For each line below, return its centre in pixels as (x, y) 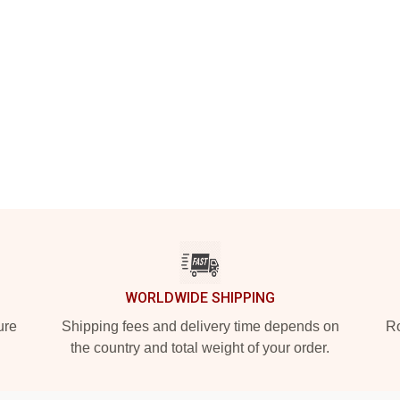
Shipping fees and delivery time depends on (200, 326)
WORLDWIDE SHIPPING (200, 298)
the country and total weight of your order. (200, 348)
